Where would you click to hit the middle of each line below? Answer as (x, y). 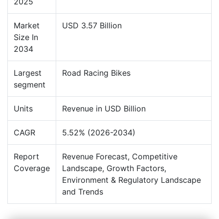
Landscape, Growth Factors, (114, 168)
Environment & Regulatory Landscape (131, 180)
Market (27, 25)
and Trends (83, 191)
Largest (28, 73)
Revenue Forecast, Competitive (120, 156)
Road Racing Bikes (96, 73)
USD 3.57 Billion (92, 25)
